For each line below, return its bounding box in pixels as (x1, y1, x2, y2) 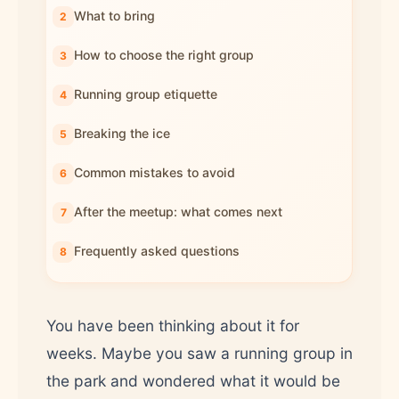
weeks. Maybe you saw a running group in (46, 344, 353, 362)
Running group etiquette (74, 86, 217, 102)
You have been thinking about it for (46, 316, 299, 335)
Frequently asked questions (74, 243, 240, 258)
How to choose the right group (74, 47, 254, 62)
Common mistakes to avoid (74, 165, 235, 180)
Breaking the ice (74, 126, 170, 141)
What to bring (74, 8, 155, 23)
